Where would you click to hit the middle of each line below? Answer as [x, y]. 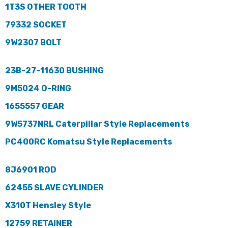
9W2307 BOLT [33, 42]
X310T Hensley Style [48, 205]
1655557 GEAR [35, 106]
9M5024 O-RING [38, 88]
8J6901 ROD [31, 169]
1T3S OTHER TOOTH [46, 7]
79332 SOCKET [36, 24]
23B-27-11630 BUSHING [54, 70]
